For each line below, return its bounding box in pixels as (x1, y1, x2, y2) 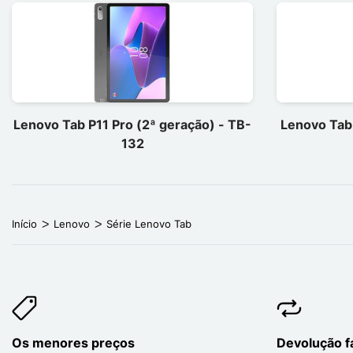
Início (12, 217, 37, 230)
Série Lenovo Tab (106, 217, 191, 230)
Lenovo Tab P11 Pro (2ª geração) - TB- (13, 117, 251, 132)
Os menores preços (12, 335, 135, 351)
